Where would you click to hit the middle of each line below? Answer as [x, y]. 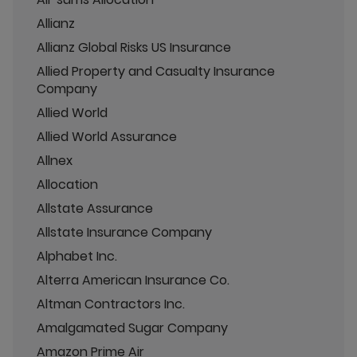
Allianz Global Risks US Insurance [134, 47]
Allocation [67, 184]
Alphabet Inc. [77, 256]
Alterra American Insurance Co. [133, 280]
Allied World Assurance [107, 136]
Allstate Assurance [95, 208]
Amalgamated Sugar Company [132, 328]
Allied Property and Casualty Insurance [156, 71]
